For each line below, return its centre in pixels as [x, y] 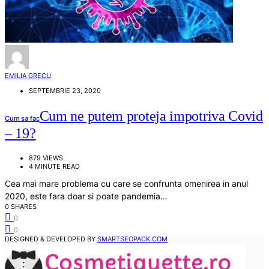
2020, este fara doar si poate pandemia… [86, 196]
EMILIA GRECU [28, 75]
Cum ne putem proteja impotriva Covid [151, 116]
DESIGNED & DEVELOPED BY [51, 239]
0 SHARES [21, 206]
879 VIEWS [46, 158]
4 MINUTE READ [54, 166]
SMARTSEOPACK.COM [132, 239]
